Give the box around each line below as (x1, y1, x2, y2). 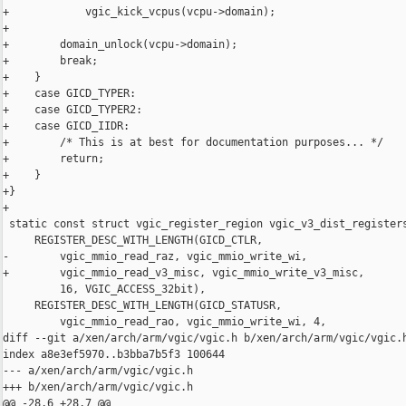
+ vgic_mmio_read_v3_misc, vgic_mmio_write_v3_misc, (3, 266, 364, 280)
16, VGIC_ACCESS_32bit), (3, 283, 206, 296)
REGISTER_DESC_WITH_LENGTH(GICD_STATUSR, (3, 299, 282, 313)
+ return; (3, 152, 104, 166)
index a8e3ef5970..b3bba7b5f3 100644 (3, 348, 225, 362)
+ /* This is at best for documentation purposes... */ (3, 136, 383, 150)
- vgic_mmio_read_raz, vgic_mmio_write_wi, (3, 250, 307, 264)
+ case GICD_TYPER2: (3, 103, 142, 117)
